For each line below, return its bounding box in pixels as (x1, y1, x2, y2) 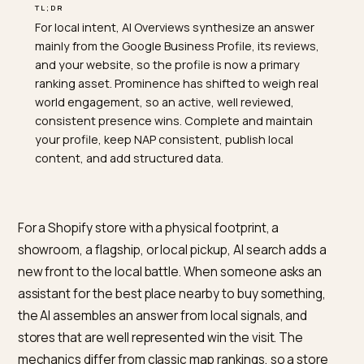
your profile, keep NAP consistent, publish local (38, 227, 327, 245)
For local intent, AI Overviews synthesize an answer (38, 102, 350, 119)
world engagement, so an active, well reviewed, (38, 184, 327, 203)
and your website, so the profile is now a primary (38, 143, 334, 161)
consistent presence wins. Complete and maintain (38, 206, 348, 223)
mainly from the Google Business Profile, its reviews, (38, 123, 355, 141)
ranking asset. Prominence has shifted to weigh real (38, 164, 354, 182)
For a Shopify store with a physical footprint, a (19, 324, 310, 344)
